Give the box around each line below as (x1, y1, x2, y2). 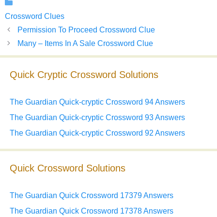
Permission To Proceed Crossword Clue (17, 26, 155, 34)
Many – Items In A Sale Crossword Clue (17, 39, 153, 48)
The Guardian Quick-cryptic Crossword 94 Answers (10, 98, 185, 107)
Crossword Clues (5, 12, 64, 21)
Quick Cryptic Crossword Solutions (10, 69, 158, 80)
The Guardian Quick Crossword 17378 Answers (10, 207, 173, 216)
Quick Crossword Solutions (10, 163, 125, 174)
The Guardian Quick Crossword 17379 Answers (10, 191, 173, 200)
